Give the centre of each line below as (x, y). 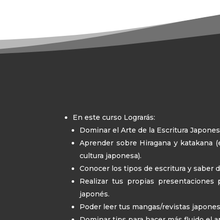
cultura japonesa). (111, 155)
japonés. (95, 194)
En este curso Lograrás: (114, 117)
